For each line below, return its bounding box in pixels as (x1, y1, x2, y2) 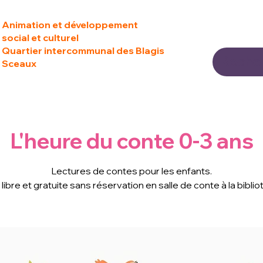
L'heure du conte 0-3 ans (9, 127, 254, 154)
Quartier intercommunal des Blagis (2, 45, 164, 56)
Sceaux (2, 58, 36, 69)
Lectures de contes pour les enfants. (51, 165, 212, 177)
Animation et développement (2, 19, 138, 31)
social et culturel (2, 32, 79, 43)
